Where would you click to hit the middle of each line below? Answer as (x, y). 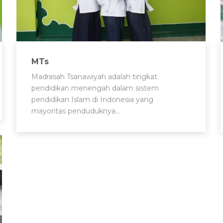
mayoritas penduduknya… (76, 111)
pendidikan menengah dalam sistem (95, 88)
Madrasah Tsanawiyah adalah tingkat (94, 76)
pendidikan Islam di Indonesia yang (92, 99)
